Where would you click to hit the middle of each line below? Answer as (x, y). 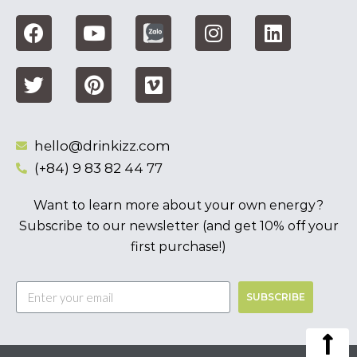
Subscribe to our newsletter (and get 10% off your (178, 226)
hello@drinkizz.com (102, 146)
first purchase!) (178, 247)
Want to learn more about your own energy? (178, 206)
